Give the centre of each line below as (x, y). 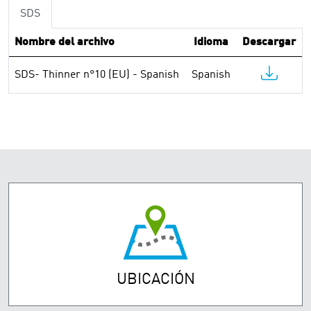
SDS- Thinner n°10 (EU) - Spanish (97, 75)
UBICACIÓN (155, 280)
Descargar (269, 42)
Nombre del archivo (65, 42)
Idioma (211, 42)
